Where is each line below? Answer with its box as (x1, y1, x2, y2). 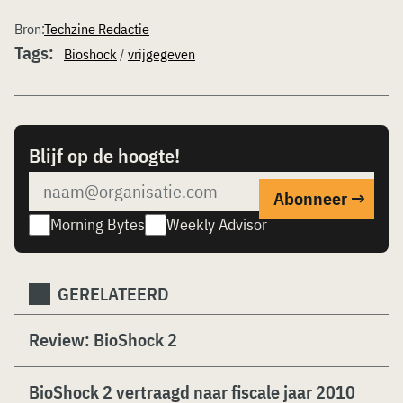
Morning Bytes (50, 213, 145, 235)
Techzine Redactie (44, 19, 149, 38)
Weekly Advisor (166, 213, 267, 235)
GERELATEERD (58, 281, 169, 306)
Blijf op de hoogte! (29, 141, 180, 168)
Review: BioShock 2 (29, 327, 177, 352)
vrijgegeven (128, 44, 195, 63)
